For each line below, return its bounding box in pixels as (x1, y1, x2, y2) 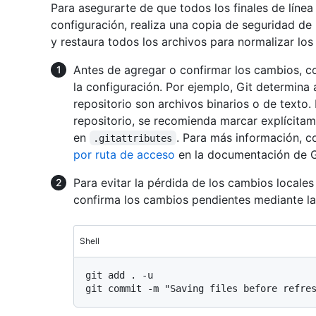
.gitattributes (93, 132, 173, 144)
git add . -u (85, 269, 153, 281)
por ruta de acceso (73, 147, 175, 162)
